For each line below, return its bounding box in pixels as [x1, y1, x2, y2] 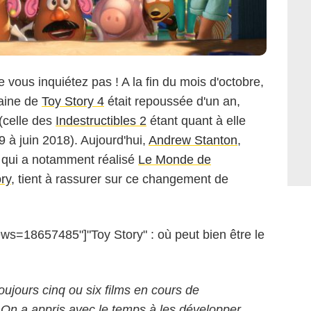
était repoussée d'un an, [104, 94, 240, 108]
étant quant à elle [146, 113, 246, 128]
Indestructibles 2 [56, 113, 146, 128]
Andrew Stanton [149, 133, 237, 147]
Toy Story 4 [42, 94, 104, 108]
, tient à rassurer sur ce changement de [11, 171, 228, 186]
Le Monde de [138, 152, 211, 167]
